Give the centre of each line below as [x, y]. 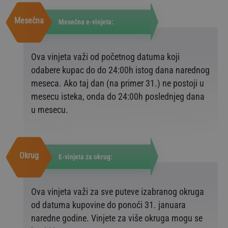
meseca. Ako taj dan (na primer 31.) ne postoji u [118, 83]
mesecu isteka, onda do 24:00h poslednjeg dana [118, 96]
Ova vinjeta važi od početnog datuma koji [105, 56]
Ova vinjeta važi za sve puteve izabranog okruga [118, 191]
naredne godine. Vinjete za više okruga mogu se [117, 218]
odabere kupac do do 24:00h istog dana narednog [120, 70]
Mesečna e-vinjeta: [87, 22]
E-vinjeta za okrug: [86, 156]
